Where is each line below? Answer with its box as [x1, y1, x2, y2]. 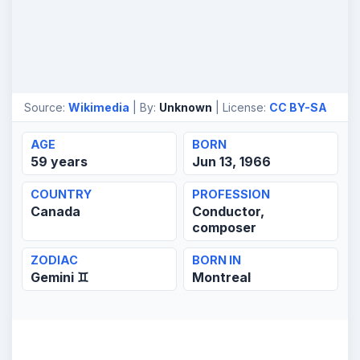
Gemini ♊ [31, 269, 88, 285]
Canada [31, 203, 80, 219]
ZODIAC [31, 253, 78, 267]
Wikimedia [68, 100, 129, 114]
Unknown [159, 100, 212, 114]
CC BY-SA [269, 100, 327, 114]
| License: [212, 100, 269, 114]
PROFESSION [192, 187, 270, 201]
